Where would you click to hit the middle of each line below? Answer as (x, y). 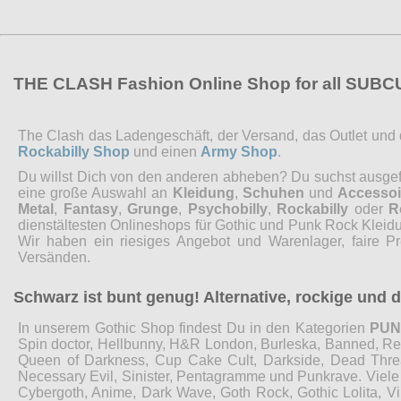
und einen (165, 151)
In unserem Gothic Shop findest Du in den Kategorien (194, 328)
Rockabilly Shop (74, 151)
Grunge (153, 209)
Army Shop (239, 151)
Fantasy (90, 209)
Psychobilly (227, 209)
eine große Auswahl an (95, 192)
